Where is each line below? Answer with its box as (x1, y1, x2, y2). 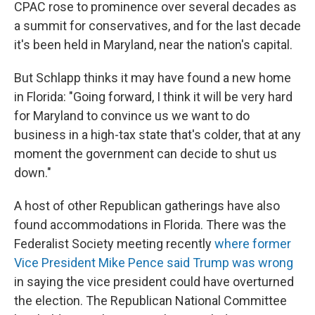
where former (214, 236, 291, 251)
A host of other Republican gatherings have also (14, 198, 280, 213)
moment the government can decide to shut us (14, 146, 277, 161)
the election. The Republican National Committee (14, 292, 287, 308)
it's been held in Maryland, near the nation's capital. (14, 37, 292, 52)
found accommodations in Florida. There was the (14, 217, 286, 232)
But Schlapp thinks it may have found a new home (14, 70, 291, 85)
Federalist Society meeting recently (14, 236, 214, 251)
